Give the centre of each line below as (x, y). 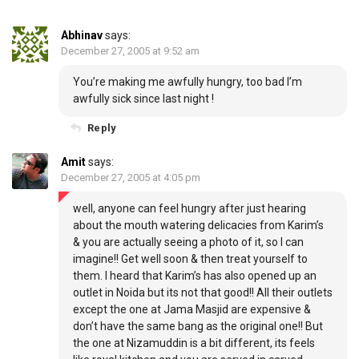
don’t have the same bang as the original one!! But (198, 326)
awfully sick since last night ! (143, 98)
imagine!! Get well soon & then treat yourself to (190, 258)
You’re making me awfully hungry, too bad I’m (188, 81)
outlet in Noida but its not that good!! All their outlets (203, 292)
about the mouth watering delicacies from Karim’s (198, 225)
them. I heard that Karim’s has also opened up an (195, 275)
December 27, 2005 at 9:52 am (130, 50)
